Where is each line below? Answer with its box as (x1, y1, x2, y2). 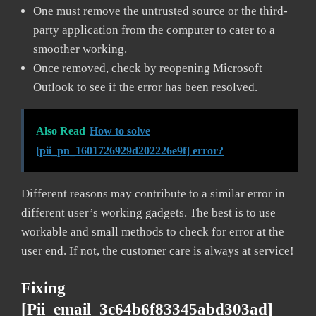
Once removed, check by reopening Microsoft (33, 61, 262, 75)
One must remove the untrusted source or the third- (33, 4, 288, 18)
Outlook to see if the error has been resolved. (33, 80, 260, 94)
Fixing (21, 279, 66, 297)
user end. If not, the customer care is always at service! (21, 243, 294, 257)
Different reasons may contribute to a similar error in (21, 186, 285, 200)
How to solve (90, 124, 150, 137)
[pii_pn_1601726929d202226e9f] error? (36, 144, 224, 157)
